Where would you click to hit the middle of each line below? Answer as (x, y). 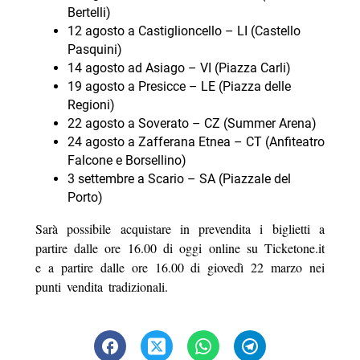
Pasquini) (94, 49)
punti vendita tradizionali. (101, 286)
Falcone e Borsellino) (127, 160)
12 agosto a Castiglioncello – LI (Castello (184, 31)
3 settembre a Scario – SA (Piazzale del (179, 178)
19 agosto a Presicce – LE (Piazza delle (179, 86)
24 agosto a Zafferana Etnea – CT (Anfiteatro (196, 141)
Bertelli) (89, 12)
